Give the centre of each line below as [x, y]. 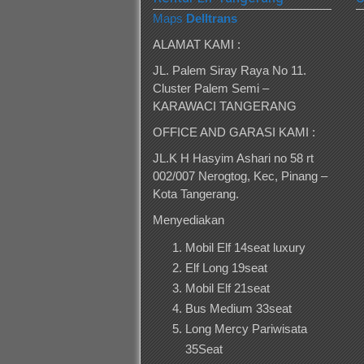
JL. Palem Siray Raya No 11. [230, 71]
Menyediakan [188, 220]
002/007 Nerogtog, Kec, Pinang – [240, 176]
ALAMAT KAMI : [197, 45]
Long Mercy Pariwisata [246, 329]
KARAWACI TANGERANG [225, 106]
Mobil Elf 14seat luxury [245, 248]
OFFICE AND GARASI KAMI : [234, 132]
